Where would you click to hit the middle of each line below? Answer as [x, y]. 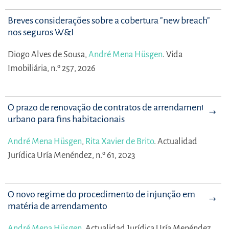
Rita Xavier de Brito [120, 141]
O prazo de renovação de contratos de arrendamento [109, 107]
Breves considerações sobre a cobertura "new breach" [109, 20]
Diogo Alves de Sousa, [48, 54]
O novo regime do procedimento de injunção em [101, 194]
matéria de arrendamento [58, 206]
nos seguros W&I [41, 32]
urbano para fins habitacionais [66, 119]
